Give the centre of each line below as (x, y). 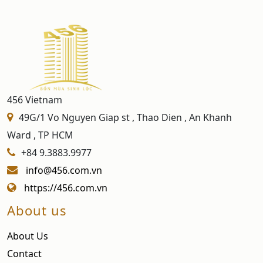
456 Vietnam (35, 100)
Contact (24, 253)
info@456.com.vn (64, 170)
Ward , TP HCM (40, 135)
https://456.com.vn (66, 188)
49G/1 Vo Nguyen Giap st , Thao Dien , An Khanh (125, 117)
